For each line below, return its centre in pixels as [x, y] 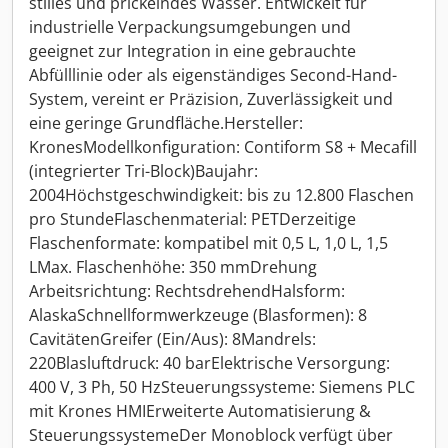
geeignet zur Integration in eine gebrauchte [192, 51]
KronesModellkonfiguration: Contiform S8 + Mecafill [223, 147]
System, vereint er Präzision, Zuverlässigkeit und [211, 99]
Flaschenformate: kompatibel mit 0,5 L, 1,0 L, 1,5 [208, 243]
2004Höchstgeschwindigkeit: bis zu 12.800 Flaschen [221, 195]
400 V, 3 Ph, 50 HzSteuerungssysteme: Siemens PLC [222, 387]
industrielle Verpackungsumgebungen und [190, 27]
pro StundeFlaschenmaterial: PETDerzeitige [192, 219]
